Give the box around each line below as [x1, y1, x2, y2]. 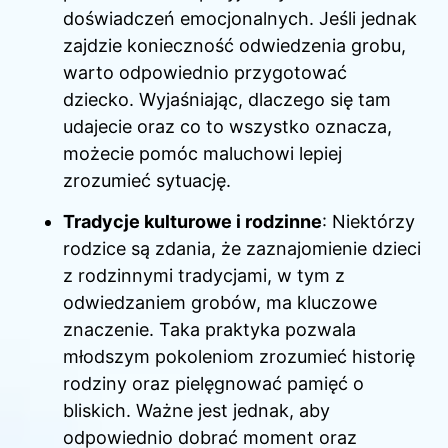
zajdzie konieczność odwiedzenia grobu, [63, 34, 406, 56]
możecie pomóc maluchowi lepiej [63, 142, 342, 164]
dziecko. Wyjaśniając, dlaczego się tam [63, 88, 391, 110]
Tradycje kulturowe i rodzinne [63, 211, 322, 233]
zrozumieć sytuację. [63, 169, 231, 191]
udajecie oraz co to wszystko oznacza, [63, 115, 392, 137]
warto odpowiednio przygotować [63, 61, 347, 83]
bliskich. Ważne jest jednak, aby [63, 400, 330, 422]
